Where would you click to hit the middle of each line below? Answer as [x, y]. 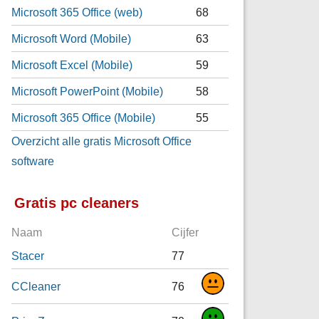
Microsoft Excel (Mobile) [72, 64]
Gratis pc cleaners [77, 203]
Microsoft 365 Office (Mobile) [84, 117]
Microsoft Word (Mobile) [72, 38]
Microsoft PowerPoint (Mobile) [88, 91]
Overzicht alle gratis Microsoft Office [102, 141]
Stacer [28, 255]
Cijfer [185, 232]
